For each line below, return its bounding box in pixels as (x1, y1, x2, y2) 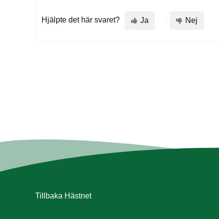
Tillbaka (35, 192, 65, 200)
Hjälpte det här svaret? (42, 16, 120, 24)
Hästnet (65, 192, 91, 200)
